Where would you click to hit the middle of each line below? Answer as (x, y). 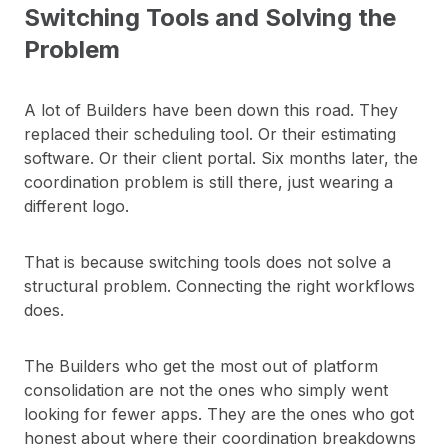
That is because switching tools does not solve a (207, 262)
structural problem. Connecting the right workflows (219, 286)
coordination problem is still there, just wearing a (208, 182)
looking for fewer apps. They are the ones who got (219, 414)
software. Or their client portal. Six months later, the (221, 158)
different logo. (76, 206)
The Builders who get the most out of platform (201, 366)
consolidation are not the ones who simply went (206, 390)
